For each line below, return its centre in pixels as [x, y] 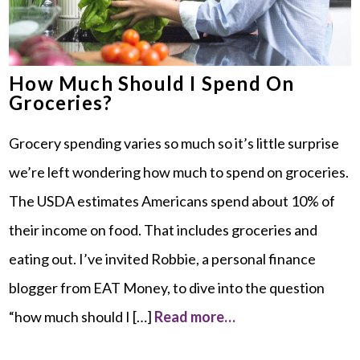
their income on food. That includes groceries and [164, 229]
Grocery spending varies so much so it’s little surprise [174, 143]
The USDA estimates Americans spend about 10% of [172, 200]
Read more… [195, 316]
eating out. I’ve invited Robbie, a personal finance [163, 258]
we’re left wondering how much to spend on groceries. [179, 172]
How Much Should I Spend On [152, 83]
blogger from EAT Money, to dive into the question [167, 287]
